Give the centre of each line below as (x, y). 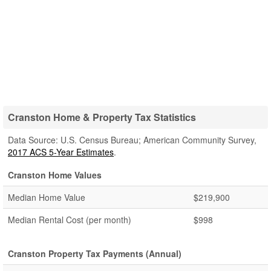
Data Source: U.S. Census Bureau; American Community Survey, (132, 140)
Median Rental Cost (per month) (70, 220)
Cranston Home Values (55, 175)
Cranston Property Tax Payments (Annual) (95, 253)
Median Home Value (47, 197)
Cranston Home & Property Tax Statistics (102, 117)
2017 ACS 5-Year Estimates (61, 152)
